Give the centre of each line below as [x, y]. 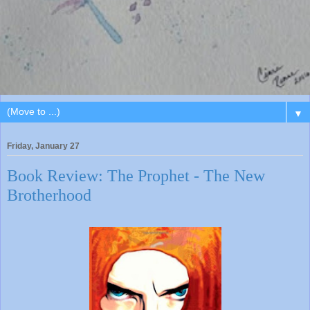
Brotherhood [49, 194]
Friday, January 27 [43, 146]
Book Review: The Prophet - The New [136, 175]
